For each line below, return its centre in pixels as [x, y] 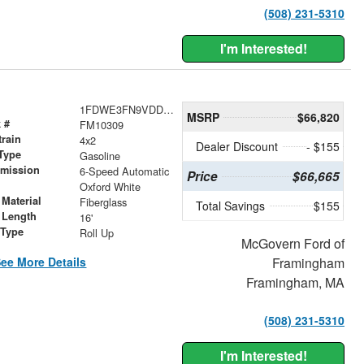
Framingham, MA [295, 283]
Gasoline [100, 156]
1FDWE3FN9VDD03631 [168, 110]
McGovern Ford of [292, 244]
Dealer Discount [237, 147]
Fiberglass [103, 202]
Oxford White [110, 187]
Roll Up [96, 233]
